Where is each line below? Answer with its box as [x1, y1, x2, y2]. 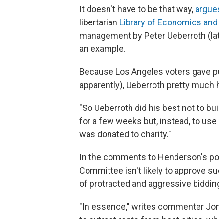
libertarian [79, 17, 119, 27]
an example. [79, 43, 126, 54]
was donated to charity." [79, 129, 171, 139]
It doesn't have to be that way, [79, 3, 195, 14]
